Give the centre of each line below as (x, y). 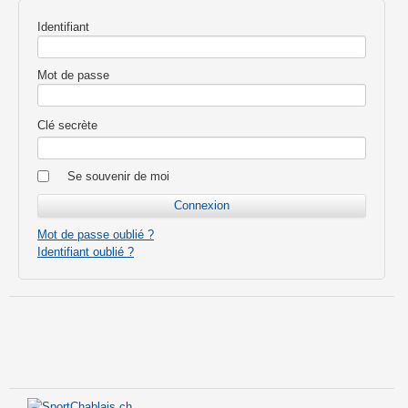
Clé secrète (67, 125)
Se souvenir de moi (118, 176)
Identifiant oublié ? (86, 251)
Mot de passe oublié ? (96, 234)
